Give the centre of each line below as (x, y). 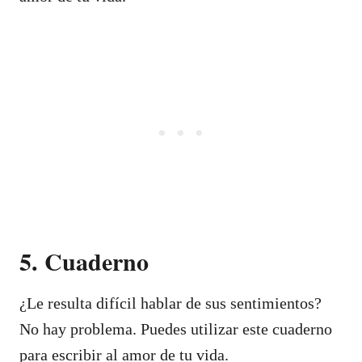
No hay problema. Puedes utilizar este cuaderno (176, 328)
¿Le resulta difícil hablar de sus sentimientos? (170, 303)
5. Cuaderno (84, 261)
